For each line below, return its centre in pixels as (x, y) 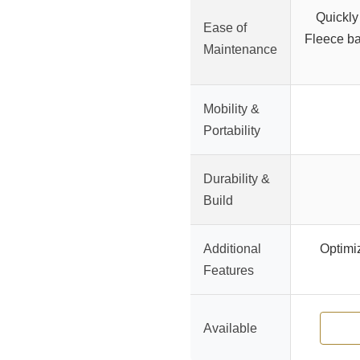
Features (229, 271)
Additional (232, 249)
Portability (232, 131)
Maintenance (240, 50)
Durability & (237, 179)
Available (230, 329)
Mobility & (231, 109)
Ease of (225, 28)
